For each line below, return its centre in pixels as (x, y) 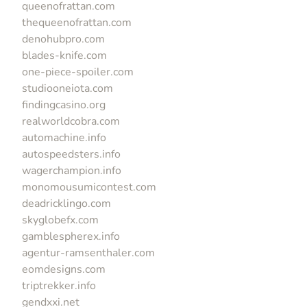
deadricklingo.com (66, 203)
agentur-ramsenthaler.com (88, 253)
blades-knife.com (64, 55)
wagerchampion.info (72, 170)
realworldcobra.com (71, 121)
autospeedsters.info (71, 154)
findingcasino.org (64, 105)
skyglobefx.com (60, 220)
